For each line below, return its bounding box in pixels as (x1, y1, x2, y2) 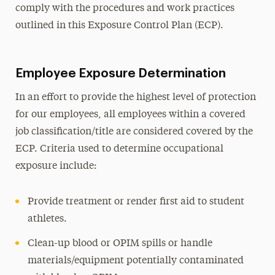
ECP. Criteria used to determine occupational (15, 144, 223, 154)
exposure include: (15, 161, 97, 171)
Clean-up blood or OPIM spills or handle (27, 239, 212, 249)
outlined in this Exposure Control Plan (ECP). (15, 21, 223, 31)
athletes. (27, 214, 67, 224)
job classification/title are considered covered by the (15, 127, 253, 137)
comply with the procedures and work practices (15, 4, 234, 14)
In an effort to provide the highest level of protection (15, 93, 256, 103)
